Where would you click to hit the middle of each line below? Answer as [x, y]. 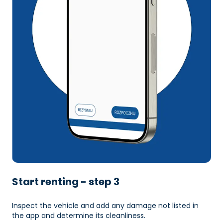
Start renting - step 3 [66, 181]
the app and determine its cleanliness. [79, 215]
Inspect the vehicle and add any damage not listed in [105, 205]
